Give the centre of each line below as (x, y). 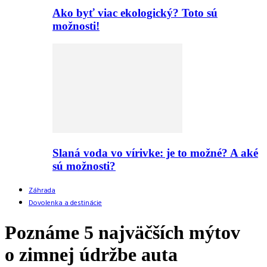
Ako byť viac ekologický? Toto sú (135, 13)
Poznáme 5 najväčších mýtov (122, 233)
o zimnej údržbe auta (91, 255)
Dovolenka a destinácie (65, 203)
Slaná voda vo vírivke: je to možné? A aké (155, 153)
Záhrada (42, 190)
